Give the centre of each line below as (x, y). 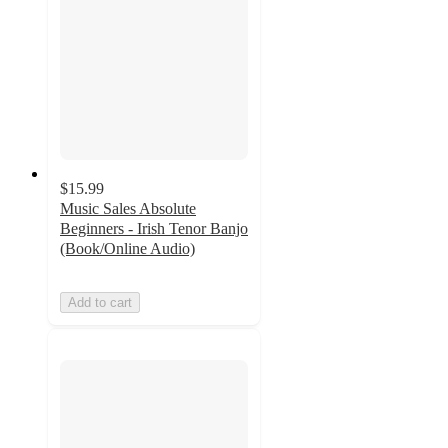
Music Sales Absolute (128, 208)
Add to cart (100, 302)
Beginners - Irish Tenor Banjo (154, 228)
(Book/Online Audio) (127, 248)
